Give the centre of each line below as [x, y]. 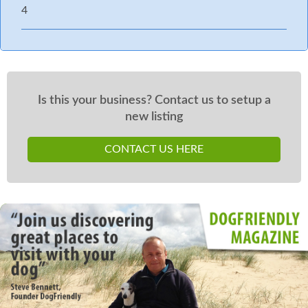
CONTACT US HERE [154, 150]
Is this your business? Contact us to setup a [154, 100]
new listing [154, 117]
